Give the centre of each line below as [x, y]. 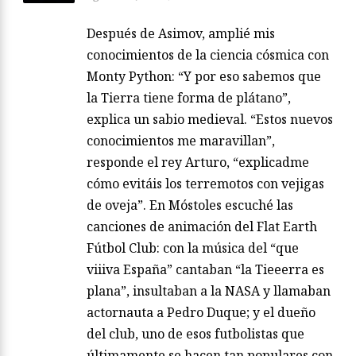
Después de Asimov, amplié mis [181, 34]
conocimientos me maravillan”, [181, 141]
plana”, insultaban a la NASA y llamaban [209, 291]
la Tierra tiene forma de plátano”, [189, 98]
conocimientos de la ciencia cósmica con [208, 55]
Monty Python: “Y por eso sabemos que [204, 77]
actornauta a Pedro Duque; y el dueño [201, 313]
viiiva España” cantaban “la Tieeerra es [205, 270]
